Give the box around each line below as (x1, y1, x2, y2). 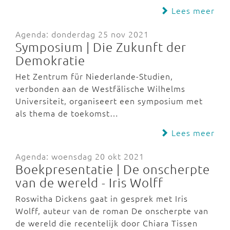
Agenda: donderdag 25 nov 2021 (15, 28, 149, 40)
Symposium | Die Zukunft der (15, 39, 186, 54)
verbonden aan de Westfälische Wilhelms (15, 83, 185, 94)
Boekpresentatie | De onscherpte (15, 161, 210, 177)
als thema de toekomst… (15, 107, 119, 119)
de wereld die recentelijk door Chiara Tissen (15, 217, 198, 228)
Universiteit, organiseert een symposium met (15, 95, 203, 106)
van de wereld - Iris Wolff (15, 175, 163, 190)
